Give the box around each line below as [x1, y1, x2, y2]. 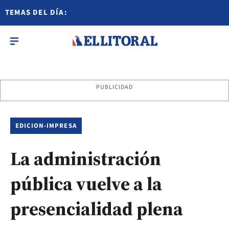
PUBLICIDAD [96, 83, 133, 91]
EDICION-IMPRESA [15, 121, 77, 130]
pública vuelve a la [10, 171, 162, 196]
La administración [10, 146, 161, 171]
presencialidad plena [10, 196, 183, 221]
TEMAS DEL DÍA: [5, 7, 67, 18]
